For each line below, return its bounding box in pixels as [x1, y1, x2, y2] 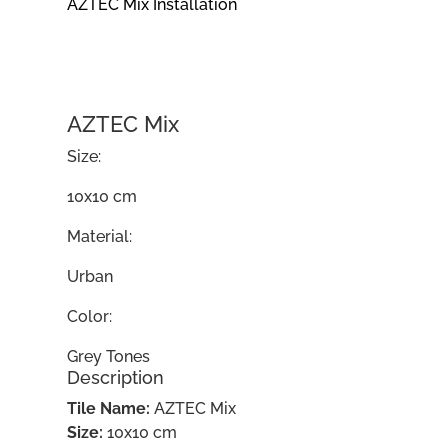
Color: [67, 307, 113, 326]
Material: [67, 227, 133, 246]
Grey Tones [67, 347, 151, 366]
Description [67, 367, 165, 388]
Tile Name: [67, 399, 151, 418]
